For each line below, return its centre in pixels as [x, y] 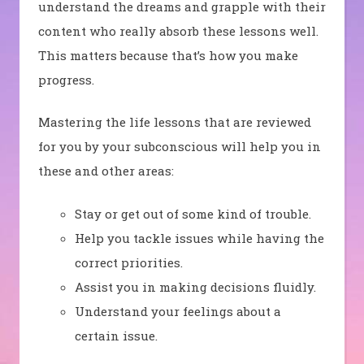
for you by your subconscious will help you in [179, 147]
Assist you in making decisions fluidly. [195, 286]
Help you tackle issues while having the [199, 238]
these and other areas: [106, 171]
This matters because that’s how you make [168, 55]
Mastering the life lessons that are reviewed [174, 122]
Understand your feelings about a [178, 311]
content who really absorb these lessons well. [178, 30]
